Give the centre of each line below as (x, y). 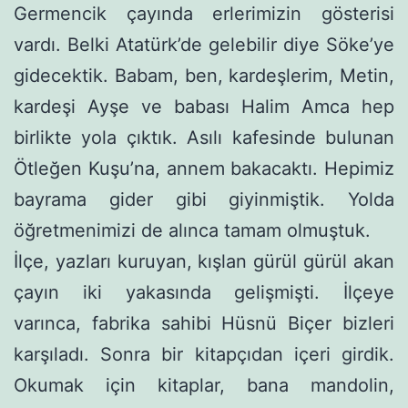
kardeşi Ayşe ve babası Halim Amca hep (204, 106)
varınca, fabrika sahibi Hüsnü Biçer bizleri (204, 323)
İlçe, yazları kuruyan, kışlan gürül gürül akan (204, 261)
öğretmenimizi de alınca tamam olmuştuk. (192, 230)
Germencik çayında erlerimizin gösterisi (204, 13)
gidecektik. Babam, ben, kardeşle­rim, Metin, (204, 75)
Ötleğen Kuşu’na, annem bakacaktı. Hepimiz (204, 168)
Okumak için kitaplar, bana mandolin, (204, 385)
